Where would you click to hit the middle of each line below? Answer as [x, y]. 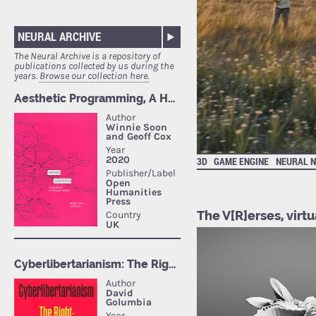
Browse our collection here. [94, 76]
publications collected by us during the [94, 66]
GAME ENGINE [242, 161]
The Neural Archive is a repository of [87, 56]
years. [27, 76]
